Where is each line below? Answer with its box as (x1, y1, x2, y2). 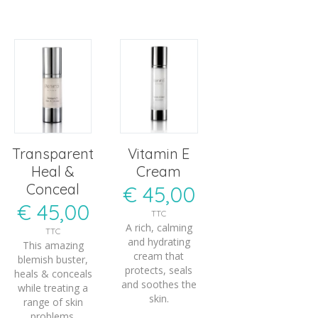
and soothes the (121, 277, 197, 291)
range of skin (23, 295, 83, 309)
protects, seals (125, 263, 193, 277)
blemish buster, (18, 252, 89, 266)
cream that (133, 248, 185, 263)
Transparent (12, 144, 94, 163)
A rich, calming (125, 220, 192, 234)
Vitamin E (128, 144, 190, 163)
